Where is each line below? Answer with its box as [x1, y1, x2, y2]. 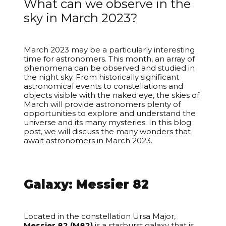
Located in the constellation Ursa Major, [24, 211, 176, 221]
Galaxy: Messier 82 [24, 177, 149, 192]
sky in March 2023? [24, 11, 138, 25]
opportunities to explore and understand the [24, 108, 196, 118]
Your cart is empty [66, 157, 160, 169]
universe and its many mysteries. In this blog [24, 118, 192, 127]
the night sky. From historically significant [24, 72, 180, 82]
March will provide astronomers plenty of [24, 99, 181, 109]
